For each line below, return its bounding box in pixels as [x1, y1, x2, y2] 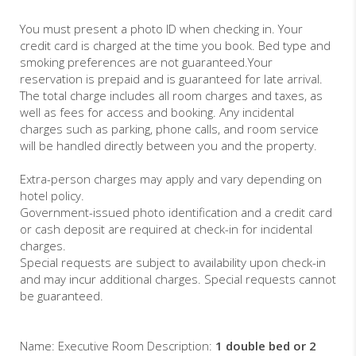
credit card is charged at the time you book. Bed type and [20, 37, 331, 54]
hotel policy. [20, 188, 84, 204]
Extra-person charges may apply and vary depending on [20, 171, 322, 188]
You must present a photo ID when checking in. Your [20, 21, 303, 37]
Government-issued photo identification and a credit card [20, 204, 332, 221]
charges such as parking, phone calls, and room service [20, 121, 319, 137]
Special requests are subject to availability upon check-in [20, 254, 326, 271]
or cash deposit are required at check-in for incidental [20, 221, 312, 238]
